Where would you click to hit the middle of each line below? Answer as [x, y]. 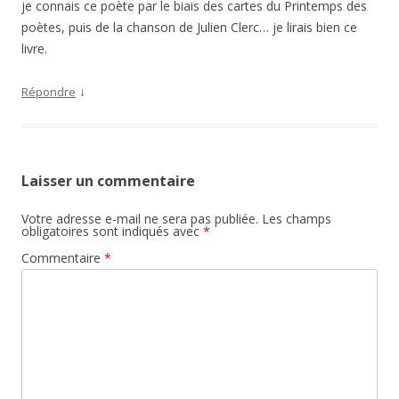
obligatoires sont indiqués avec [112, 231]
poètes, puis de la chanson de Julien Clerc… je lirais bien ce [189, 27]
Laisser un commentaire [108, 181]
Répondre [49, 92]
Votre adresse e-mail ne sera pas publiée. [140, 219]
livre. [34, 49]
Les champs [297, 219]
